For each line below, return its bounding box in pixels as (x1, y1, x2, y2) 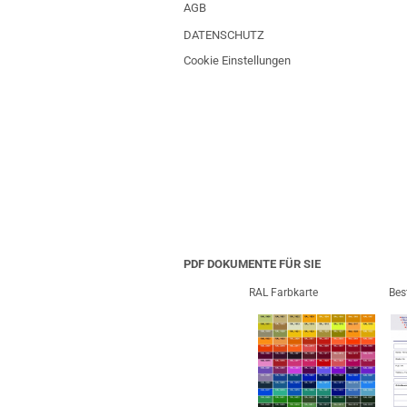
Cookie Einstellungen (184, 54, 291, 67)
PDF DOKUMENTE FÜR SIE (184, 257, 321, 271)
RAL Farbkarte (249, 286, 318, 299)
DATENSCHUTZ (184, 28, 264, 42)
